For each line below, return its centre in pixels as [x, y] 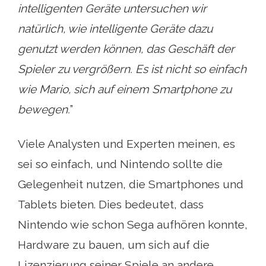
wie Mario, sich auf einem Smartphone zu [125, 89]
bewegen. [44, 109]
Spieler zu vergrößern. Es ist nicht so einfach [132, 69]
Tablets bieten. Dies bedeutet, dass [111, 204]
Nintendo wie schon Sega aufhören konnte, [133, 224]
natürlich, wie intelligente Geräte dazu [115, 28]
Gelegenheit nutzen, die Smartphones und [131, 184]
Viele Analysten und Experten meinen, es [126, 143]
